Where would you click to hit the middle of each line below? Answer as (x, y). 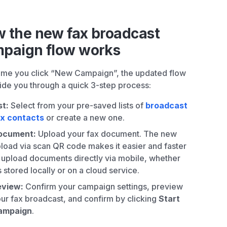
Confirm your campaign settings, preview (103, 187)
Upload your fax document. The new (106, 134)
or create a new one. (84, 118)
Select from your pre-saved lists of (77, 106)
